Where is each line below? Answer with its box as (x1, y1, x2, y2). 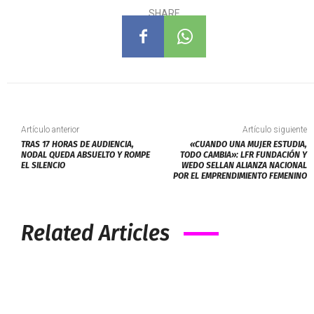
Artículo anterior (21, 125, 79, 135)
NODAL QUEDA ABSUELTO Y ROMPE (21, 150, 150, 161)
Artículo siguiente (242, 125, 307, 135)
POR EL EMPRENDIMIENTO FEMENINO (172, 171, 307, 182)
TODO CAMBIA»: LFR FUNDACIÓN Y (179, 150, 307, 161)
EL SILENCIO (21, 161, 65, 171)
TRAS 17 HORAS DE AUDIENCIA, (21, 139, 134, 150)
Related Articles (21, 221, 170, 247)
